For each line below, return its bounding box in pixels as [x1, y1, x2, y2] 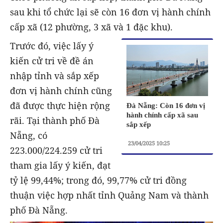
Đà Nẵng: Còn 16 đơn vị [126, 101, 206, 110]
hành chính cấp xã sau [126, 111, 199, 119]
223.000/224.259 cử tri [10, 144, 103, 157]
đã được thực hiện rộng [10, 100, 110, 112]
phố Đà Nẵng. [10, 204, 68, 217]
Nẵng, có [10, 129, 47, 142]
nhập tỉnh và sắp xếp [10, 70, 99, 82]
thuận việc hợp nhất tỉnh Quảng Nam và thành [10, 189, 209, 202]
